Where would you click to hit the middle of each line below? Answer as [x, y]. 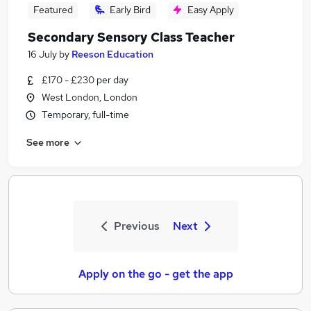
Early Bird [130, 10]
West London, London [90, 97]
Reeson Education [112, 54]
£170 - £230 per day [85, 80]
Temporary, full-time [85, 115]
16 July [42, 54]
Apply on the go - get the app [155, 274]
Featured [53, 10]
